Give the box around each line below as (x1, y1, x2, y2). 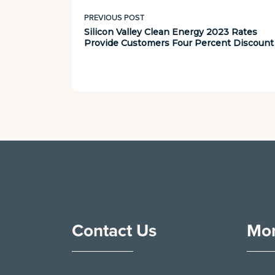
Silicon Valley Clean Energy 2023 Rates (84, 26, 257, 37)
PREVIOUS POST (84, 13, 144, 23)
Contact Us (72, 220, 157, 241)
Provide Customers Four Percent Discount (84, 37, 274, 48)
